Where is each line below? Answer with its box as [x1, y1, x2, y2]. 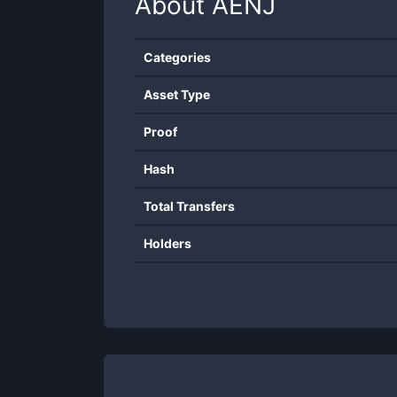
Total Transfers [144, 198, 235, 214]
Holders [144, 236, 191, 251]
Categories [144, 50, 211, 65]
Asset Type [144, 87, 210, 102]
